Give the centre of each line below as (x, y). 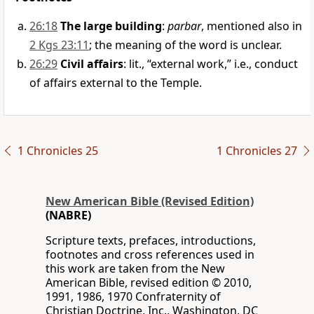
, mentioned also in (252, 26)
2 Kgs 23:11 (59, 45)
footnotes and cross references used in (150, 255)
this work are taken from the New (135, 269)
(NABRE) (68, 216)
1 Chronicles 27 (257, 151)
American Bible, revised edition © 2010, (149, 283)
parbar (184, 26)
